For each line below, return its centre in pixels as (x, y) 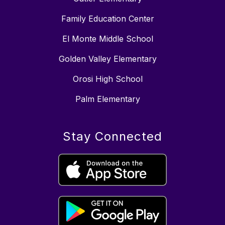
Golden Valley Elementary (107, 59)
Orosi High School (107, 79)
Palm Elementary (107, 99)
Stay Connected (113, 137)
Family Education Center (107, 19)
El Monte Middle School (107, 39)
